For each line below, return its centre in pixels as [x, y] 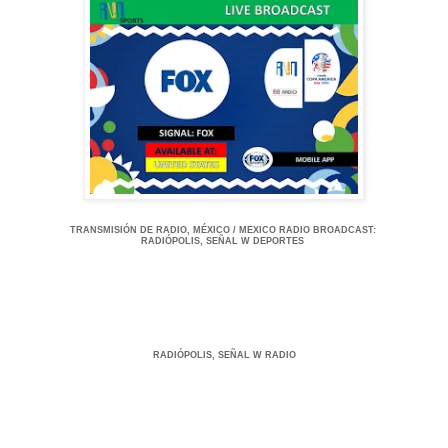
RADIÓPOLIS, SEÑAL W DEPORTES [224, 240]
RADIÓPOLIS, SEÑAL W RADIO [224, 354]
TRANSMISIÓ [99, 229]
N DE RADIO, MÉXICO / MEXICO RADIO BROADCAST [251, 229]
